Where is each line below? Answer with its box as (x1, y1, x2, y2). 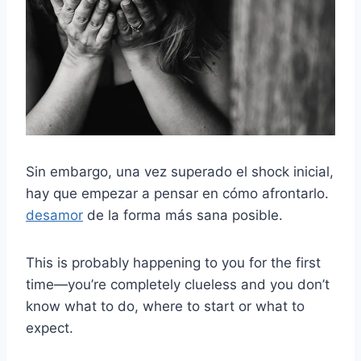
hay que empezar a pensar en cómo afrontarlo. (26, 185, 329, 201)
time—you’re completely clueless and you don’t (26, 276, 330, 293)
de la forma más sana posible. (83, 206, 283, 223)
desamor (26, 206, 83, 223)
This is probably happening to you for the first (26, 254, 321, 271)
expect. (26, 319, 73, 336)
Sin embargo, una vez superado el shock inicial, (26, 163, 334, 180)
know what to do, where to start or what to (26, 297, 305, 314)
